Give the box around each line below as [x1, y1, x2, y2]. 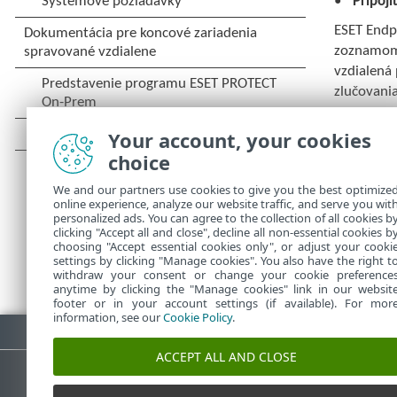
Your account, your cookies [108, 127, 371, 153]
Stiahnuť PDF [30, 320, 99, 334]
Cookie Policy [163, 309, 232, 325]
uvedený [334, 183, 391, 199]
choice [108, 149, 170, 175]
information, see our [53, 309, 163, 325]
